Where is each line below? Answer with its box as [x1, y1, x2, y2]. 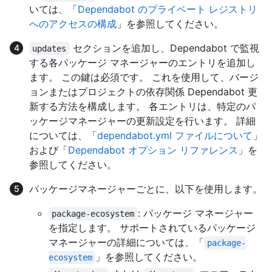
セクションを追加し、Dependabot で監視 [69, 42, 259, 55]
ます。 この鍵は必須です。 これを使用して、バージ [29, 71, 259, 84]
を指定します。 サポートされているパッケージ [49, 222, 256, 234]
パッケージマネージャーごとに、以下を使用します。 [29, 183, 262, 195]
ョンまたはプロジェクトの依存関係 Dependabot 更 [29, 86, 257, 98]
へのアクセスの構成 [29, 18, 117, 30]
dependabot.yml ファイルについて [97, 129, 253, 142]
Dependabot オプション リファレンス [68, 144, 238, 157]
